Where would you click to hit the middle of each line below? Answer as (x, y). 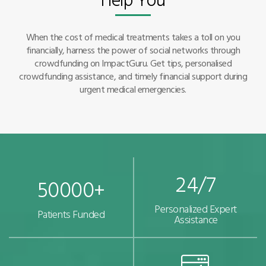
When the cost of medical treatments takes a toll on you (133, 37)
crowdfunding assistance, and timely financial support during (133, 76)
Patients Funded (71, 214)
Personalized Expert (196, 208)
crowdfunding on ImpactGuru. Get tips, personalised (133, 63)
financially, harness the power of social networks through (133, 50)
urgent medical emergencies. (133, 89)
